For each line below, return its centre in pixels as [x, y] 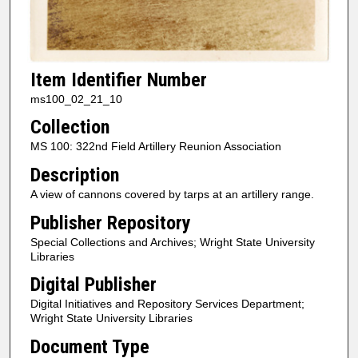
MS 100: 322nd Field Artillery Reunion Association [155, 147]
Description [74, 175]
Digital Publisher [93, 285]
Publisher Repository [110, 223]
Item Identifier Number [118, 80]
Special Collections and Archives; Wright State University [172, 242]
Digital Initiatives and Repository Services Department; [167, 304]
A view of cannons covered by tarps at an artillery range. [172, 194]
